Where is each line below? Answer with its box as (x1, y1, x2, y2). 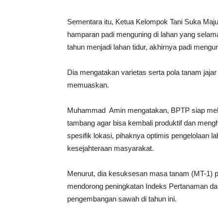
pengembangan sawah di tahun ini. (67, 195, 177, 203)
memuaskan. (67, 81, 109, 89)
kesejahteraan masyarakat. (67, 144, 154, 152)
